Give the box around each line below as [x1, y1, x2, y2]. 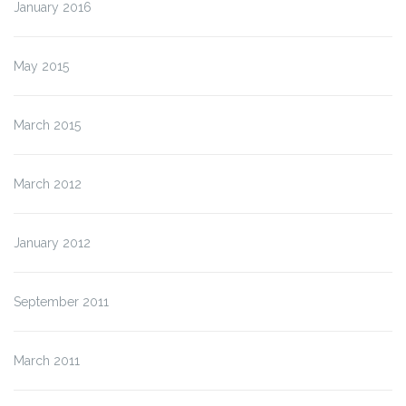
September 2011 [14, 294, 109, 309]
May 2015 [14, 58, 69, 73]
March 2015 [14, 117, 81, 132]
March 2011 [14, 353, 80, 368]
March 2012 [14, 176, 82, 191]
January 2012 [14, 235, 91, 250]
